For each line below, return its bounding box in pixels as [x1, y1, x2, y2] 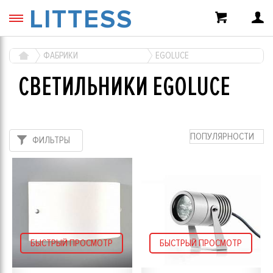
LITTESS [29, 4, 133, 35]
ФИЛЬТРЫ [32, 134, 70, 146]
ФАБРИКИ [43, 50, 78, 62]
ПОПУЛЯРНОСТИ [190, 130, 254, 143]
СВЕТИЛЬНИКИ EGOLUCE [18, 71, 230, 103]
